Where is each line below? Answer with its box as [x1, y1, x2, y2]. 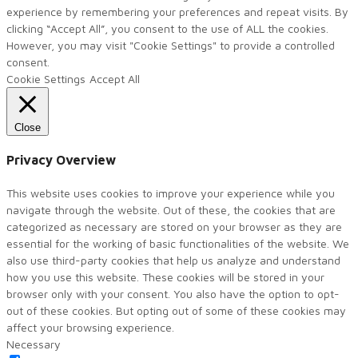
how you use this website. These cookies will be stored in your [6, 270, 324, 284]
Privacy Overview [6, 153, 116, 168]
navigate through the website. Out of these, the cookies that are [6, 203, 336, 217]
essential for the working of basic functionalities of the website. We [6, 237, 349, 251]
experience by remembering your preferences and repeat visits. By [6, 4, 348, 18]
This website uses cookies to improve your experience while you [6, 186, 335, 201]
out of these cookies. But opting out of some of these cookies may [6, 304, 346, 318]
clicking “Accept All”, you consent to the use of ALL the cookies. [6, 21, 328, 35]
